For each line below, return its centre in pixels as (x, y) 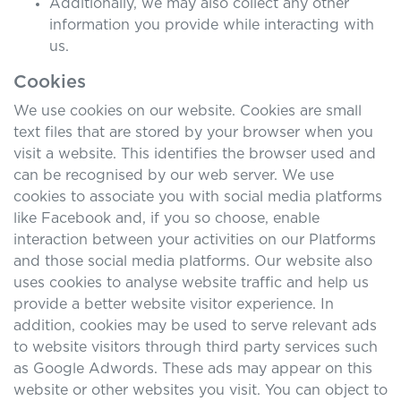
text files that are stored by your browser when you (193, 132)
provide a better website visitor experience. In (174, 304)
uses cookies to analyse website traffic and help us (191, 283)
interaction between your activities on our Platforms (195, 240)
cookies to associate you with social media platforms (198, 197)
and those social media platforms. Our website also (193, 261)
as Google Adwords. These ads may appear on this (193, 369)
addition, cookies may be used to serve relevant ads (195, 326)
